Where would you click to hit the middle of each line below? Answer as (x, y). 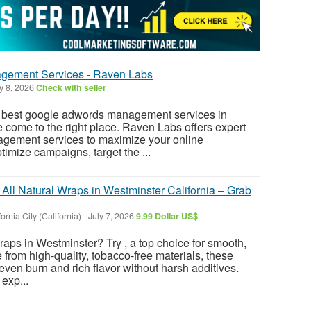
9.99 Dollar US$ (167, 216)
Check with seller (71, 87)
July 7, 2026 (111, 216)
